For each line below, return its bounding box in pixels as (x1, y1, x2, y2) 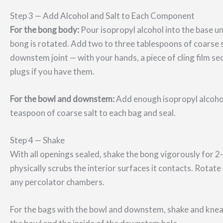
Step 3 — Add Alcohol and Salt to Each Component (10, 10, 195, 21)
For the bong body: (10, 24, 79, 35)
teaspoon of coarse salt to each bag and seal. (10, 107, 176, 118)
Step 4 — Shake (10, 135, 65, 146)
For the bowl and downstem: (10, 93, 114, 104)
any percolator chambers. (10, 177, 105, 188)
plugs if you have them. (10, 66, 95, 77)
